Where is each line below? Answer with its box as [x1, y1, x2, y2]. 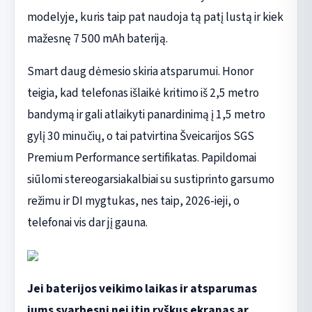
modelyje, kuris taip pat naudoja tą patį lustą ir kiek [26, 8, 283, 26]
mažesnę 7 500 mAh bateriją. [26, 29, 168, 47]
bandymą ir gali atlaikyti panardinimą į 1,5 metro [26, 105, 265, 123]
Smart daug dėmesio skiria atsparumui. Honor [26, 62, 253, 80]
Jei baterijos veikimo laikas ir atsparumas [26, 279, 257, 297]
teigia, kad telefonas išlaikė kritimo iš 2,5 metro [26, 84, 259, 102]
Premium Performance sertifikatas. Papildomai [26, 148, 256, 166]
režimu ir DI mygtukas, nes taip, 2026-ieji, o [26, 192, 240, 210]
